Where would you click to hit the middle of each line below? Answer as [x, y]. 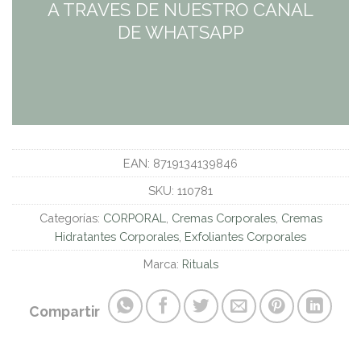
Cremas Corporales [223, 218]
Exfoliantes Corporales [245, 236]
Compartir [65, 312]
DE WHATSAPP [180, 32]
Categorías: [71, 218]
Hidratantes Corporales [117, 236]
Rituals [200, 263]
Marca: [162, 263]
